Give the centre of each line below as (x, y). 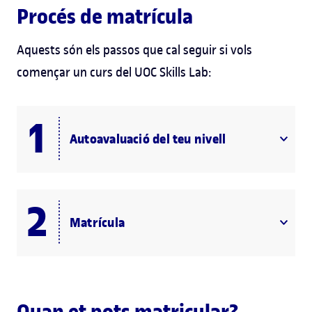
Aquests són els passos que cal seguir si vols (134, 49)
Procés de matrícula (105, 16)
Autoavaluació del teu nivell (148, 139)
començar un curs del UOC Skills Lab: (114, 72)
